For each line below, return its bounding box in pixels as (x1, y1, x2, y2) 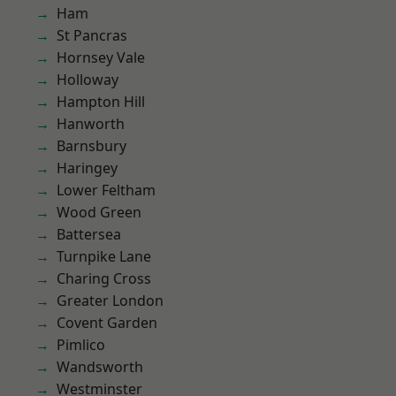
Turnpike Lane (57, 247, 151, 266)
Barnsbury (57, 136, 126, 156)
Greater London (57, 291, 164, 310)
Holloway (57, 70, 118, 89)
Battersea (57, 225, 121, 244)
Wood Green (57, 202, 141, 222)
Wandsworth (57, 357, 143, 377)
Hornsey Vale (57, 48, 145, 67)
